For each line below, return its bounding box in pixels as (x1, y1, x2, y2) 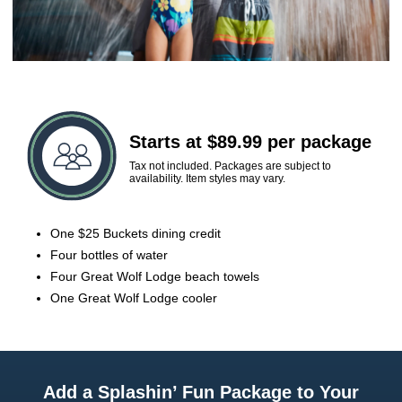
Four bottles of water (50, 248, 168, 263)
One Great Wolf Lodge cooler (50, 291, 217, 306)
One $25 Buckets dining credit (50, 226, 221, 241)
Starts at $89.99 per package (129, 132, 371, 153)
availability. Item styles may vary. (129, 172, 285, 186)
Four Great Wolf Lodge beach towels (50, 269, 259, 284)
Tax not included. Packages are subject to (129, 160, 331, 173)
